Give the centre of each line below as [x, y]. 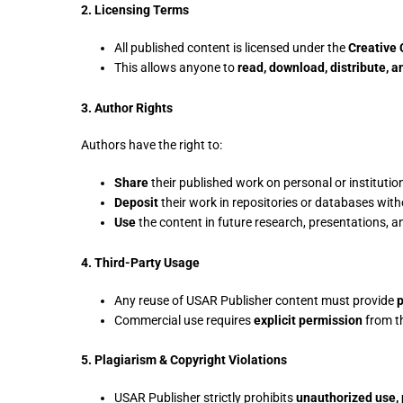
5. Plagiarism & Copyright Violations [184, 360]
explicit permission [308, 320]
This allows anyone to [175, 67]
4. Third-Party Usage [140, 262]
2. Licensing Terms [135, 10]
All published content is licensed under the [231, 47]
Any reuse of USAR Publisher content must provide [255, 300]
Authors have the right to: [152, 145]
